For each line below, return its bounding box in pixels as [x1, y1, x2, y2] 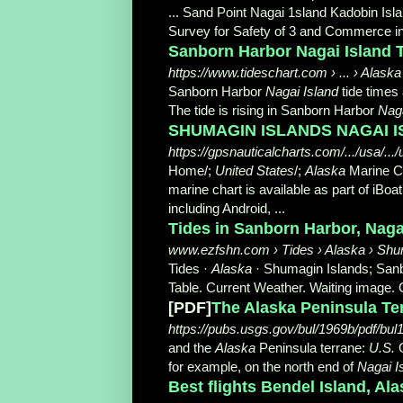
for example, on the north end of [168, 358, 357, 374]
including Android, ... [168, 200, 285, 216]
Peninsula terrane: [255, 339, 369, 355]
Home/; [168, 162, 215, 178]
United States [215, 162, 294, 178]
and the [168, 339, 215, 355]
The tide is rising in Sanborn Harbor [168, 102, 378, 118]
